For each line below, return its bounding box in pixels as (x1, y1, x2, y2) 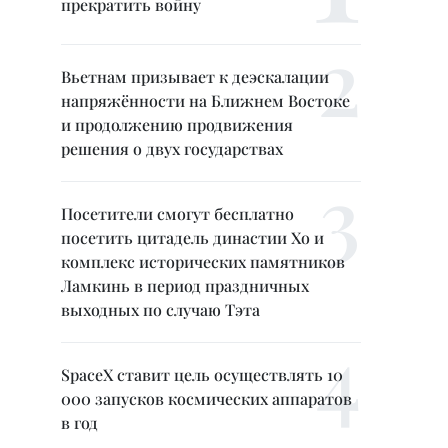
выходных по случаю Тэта (61, 299, 260, 320)
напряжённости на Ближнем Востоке (61, 90, 350, 111)
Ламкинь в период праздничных (61, 275, 309, 296)
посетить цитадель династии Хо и (61, 227, 324, 248)
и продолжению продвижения (61, 114, 293, 135)
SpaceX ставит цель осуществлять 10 (61, 364, 343, 385)
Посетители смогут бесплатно (61, 203, 294, 224)
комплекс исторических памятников (61, 251, 345, 272)
